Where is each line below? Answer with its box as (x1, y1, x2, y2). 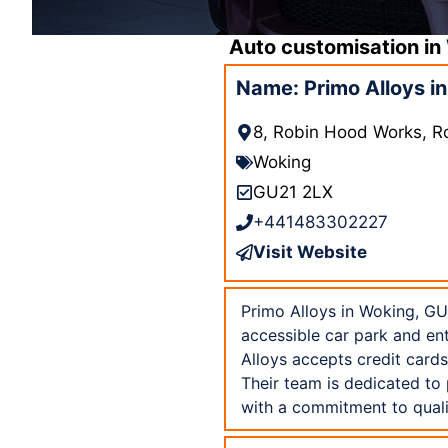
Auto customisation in (229, 34, 446, 59)
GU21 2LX (253, 181, 333, 202)
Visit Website (253, 241, 367, 262)
